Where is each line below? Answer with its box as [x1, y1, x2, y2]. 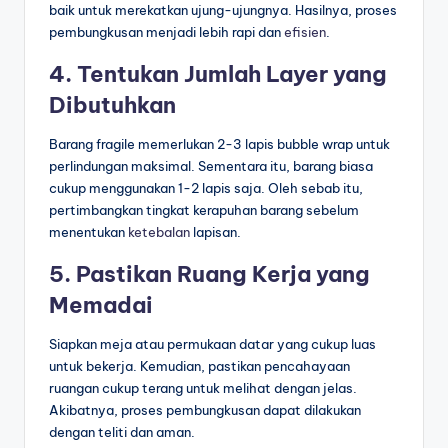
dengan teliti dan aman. [49, 424, 195, 441]
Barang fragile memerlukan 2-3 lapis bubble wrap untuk [49, 136, 390, 153]
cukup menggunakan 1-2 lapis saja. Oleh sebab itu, [49, 180, 363, 197]
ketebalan [128, 224, 190, 241]
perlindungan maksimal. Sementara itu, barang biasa [49, 158, 373, 175]
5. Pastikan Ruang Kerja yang [49, 260, 370, 289]
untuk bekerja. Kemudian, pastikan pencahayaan [49, 358, 350, 375]
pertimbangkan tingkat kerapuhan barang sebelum [49, 202, 359, 219]
